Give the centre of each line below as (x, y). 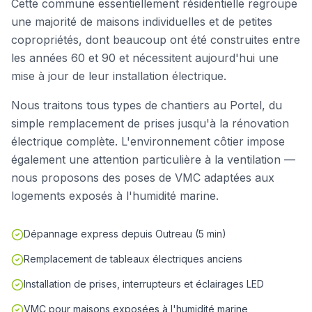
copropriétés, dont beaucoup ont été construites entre (156, 40)
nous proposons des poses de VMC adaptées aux (143, 178)
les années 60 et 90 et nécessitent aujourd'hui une (145, 58)
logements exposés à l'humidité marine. (115, 196)
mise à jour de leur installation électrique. (119, 76)
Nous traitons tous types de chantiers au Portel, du (147, 105)
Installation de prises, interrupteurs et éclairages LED (144, 284)
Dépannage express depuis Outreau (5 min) (125, 234)
